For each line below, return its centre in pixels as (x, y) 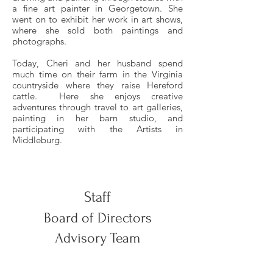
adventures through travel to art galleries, (97, 107)
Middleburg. (38, 140)
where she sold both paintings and (97, 30)
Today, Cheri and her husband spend (97, 63)
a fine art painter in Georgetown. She (97, 8)
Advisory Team (97, 238)
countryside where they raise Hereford (97, 85)
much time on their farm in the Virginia (97, 74)
